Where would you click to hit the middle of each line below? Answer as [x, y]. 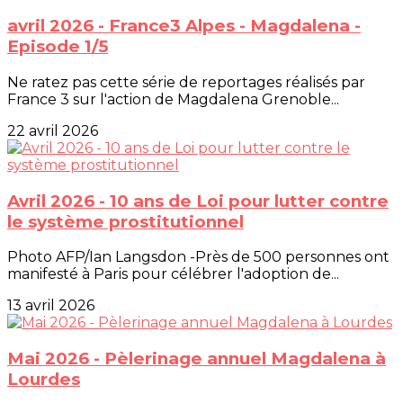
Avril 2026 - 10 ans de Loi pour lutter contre [198, 201]
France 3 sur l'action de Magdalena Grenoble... [173, 99]
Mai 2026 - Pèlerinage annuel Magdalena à [197, 359]
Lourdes [44, 380]
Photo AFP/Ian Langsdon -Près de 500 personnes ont [198, 257]
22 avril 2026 [53, 130]
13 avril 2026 [51, 306]
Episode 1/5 [58, 47]
